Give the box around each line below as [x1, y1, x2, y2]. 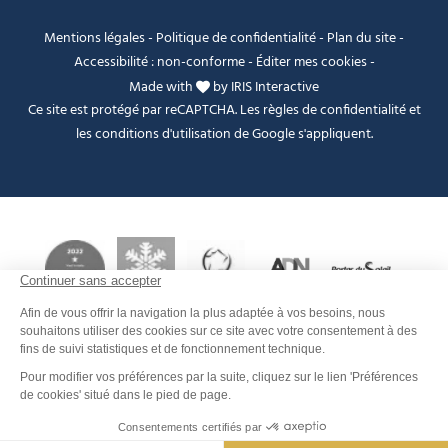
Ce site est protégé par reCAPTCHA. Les [27, 99, 263, 123]
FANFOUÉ [380, 367, 433, 388]
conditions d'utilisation [94, 123, 231, 147]
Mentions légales [44, 26, 145, 50]
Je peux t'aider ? [123, 366, 224, 389]
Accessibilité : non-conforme [73, 50, 245, 74]
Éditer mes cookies [255, 50, 367, 74]
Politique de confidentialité [156, 26, 316, 50]
